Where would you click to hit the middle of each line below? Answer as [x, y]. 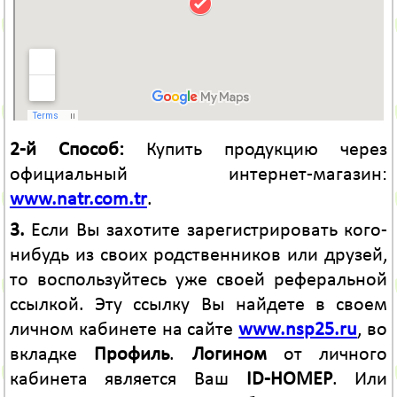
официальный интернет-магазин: [198, 175]
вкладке [52, 354]
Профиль [132, 354]
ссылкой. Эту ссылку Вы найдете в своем [198, 305]
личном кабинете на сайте [124, 330]
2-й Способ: [66, 150]
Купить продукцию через [256, 150]
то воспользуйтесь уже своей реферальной [198, 280]
